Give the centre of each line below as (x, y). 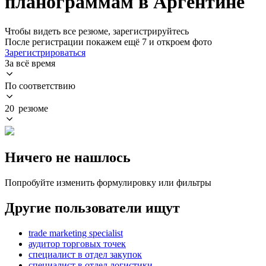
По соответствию (40, 85)
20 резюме (26, 108)
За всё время (30, 63)
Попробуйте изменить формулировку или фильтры (108, 182)
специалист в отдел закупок (85, 254)
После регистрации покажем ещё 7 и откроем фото (108, 42)
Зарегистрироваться (45, 52)
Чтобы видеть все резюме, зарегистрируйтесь (97, 31)
